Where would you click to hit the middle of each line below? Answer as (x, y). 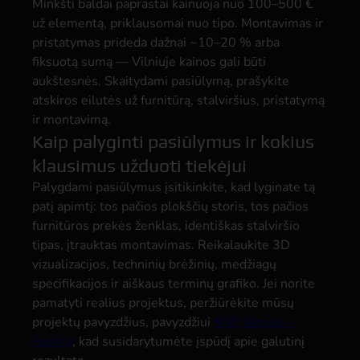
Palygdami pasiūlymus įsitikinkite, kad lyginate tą (174, 187)
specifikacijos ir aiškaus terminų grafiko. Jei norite (174, 284)
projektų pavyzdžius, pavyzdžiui (123, 322)
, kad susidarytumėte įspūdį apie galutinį (188, 342)
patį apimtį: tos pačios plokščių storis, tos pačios (170, 207)
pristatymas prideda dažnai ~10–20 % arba (156, 43)
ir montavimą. (72, 120)
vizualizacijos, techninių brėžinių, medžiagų (154, 264)
